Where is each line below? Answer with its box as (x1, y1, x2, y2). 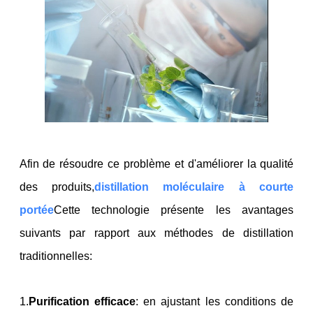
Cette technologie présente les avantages (53, 204, 294, 217)
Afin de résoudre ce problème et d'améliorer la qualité (19, 158, 294, 170)
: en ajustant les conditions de (135, 296, 294, 308)
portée (19, 204, 54, 217)
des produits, (19, 181, 95, 194)
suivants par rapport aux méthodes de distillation (19, 227, 294, 240)
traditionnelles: (19, 250, 92, 263)
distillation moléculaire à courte (94, 181, 294, 194)
